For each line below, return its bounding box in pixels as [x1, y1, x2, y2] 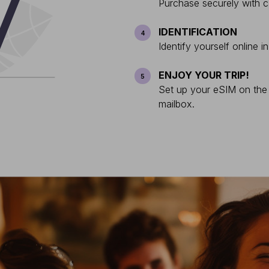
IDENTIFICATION [159, 26, 237, 38]
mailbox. [159, 98, 195, 110]
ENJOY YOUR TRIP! [159, 69, 249, 81]
